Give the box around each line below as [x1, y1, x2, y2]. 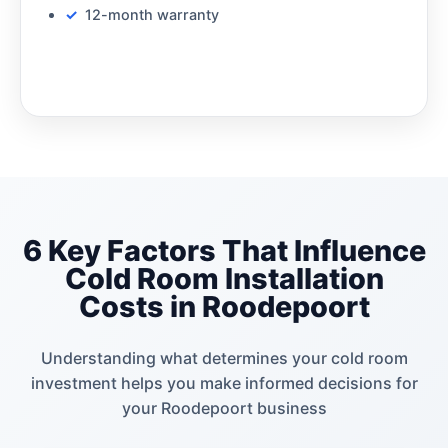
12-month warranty [85, 5, 219, 23]
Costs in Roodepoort [78, 288, 370, 324]
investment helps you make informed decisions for [30, 372, 418, 393]
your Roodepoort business [121, 397, 327, 418]
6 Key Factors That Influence [22, 232, 426, 268]
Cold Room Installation [64, 260, 384, 296]
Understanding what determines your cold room [40, 347, 408, 368]
